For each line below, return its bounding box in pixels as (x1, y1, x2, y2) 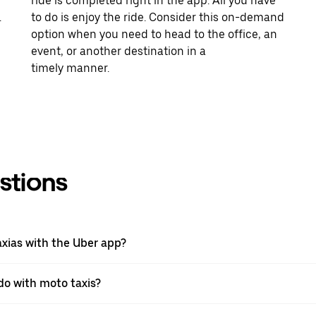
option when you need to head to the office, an (31, 27, 277, 41)
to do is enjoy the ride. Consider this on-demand (31, 10, 284, 24)
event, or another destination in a (31, 44, 206, 58)
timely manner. (31, 61, 109, 75)
